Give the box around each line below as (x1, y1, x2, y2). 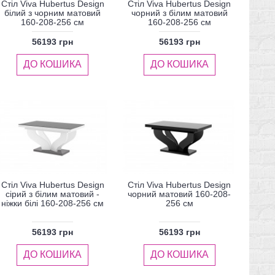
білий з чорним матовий (4, 7, 101, 18)
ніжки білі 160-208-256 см (1, 198, 104, 208)
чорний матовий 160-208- (128, 188, 231, 199)
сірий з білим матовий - (6, 188, 100, 199)
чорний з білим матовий (131, 7, 228, 18)
